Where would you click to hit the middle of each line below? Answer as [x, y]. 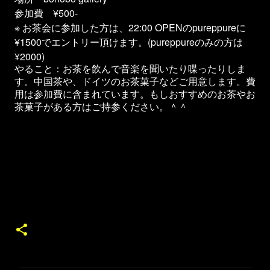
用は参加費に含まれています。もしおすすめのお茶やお [135, 94]
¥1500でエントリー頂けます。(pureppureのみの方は [129, 42]
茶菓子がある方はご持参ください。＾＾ [101, 107]
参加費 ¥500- [46, 13]
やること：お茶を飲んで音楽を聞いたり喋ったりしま [130, 69]
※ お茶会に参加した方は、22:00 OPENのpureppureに [130, 27]
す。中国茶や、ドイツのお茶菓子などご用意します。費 [135, 82]
